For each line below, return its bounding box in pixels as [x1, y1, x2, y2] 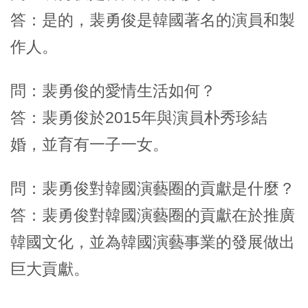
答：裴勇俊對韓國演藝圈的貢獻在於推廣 [10, 206, 295, 224]
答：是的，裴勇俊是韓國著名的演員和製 [10, 10, 295, 29]
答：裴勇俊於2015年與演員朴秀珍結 [10, 108, 267, 126]
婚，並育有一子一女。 [10, 135, 168, 153]
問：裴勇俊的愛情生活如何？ [10, 81, 216, 100]
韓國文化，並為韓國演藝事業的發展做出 [10, 232, 295, 251]
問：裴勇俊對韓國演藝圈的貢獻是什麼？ [10, 179, 295, 197]
